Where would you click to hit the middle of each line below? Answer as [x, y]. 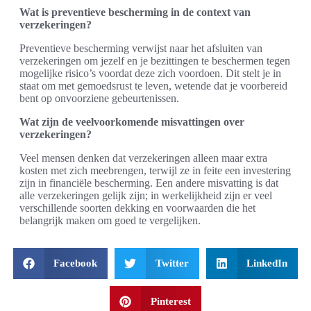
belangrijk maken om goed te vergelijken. [110, 220]
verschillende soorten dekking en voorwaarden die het [137, 208]
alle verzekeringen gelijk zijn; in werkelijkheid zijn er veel [146, 195]
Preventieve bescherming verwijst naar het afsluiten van [141, 48]
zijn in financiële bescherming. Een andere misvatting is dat [149, 183]
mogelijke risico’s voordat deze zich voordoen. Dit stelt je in [150, 73]
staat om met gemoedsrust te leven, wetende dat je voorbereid [153, 85]
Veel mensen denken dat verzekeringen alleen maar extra [143, 158]
